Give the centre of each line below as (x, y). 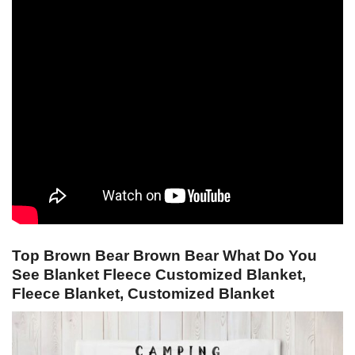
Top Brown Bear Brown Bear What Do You (164, 256)
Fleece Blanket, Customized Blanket (143, 294)
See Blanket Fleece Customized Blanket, (159, 275)
